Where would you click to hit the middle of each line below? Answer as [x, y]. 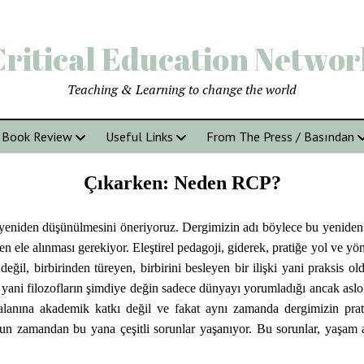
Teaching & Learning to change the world [182, 89]
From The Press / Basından [280, 136]
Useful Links [139, 136]
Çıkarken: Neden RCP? [182, 183]
